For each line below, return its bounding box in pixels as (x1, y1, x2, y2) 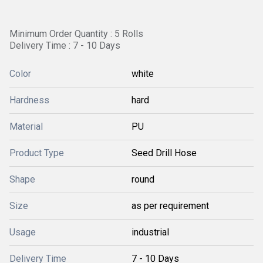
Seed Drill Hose (131, 147, 197, 159)
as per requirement (131, 200, 209, 211)
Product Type (9, 147, 64, 159)
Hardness (9, 95, 49, 106)
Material (9, 121, 43, 132)
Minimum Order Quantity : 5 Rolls (9, 28, 143, 39)
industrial (131, 227, 169, 238)
